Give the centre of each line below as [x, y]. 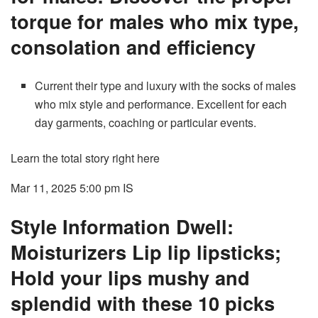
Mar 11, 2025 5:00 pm [65, 188]
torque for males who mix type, [155, 21]
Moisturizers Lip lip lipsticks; [146, 252]
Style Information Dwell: [122, 226]
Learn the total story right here [85, 158]
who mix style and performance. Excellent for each [161, 104]
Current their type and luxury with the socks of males [166, 86]
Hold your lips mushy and [130, 278]
